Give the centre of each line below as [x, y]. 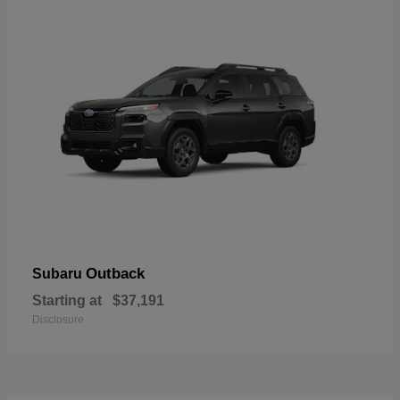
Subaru [59, 273]
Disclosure [58, 319]
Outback [115, 273]
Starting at [67, 300]
